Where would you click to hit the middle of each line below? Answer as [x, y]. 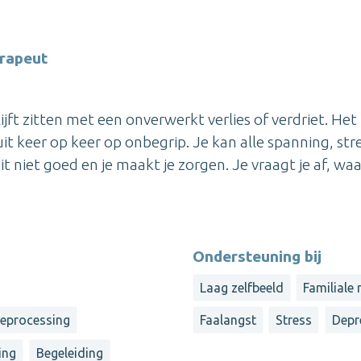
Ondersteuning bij [257, 257]
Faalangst [228, 320]
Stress [294, 320]
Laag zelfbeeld [242, 288]
